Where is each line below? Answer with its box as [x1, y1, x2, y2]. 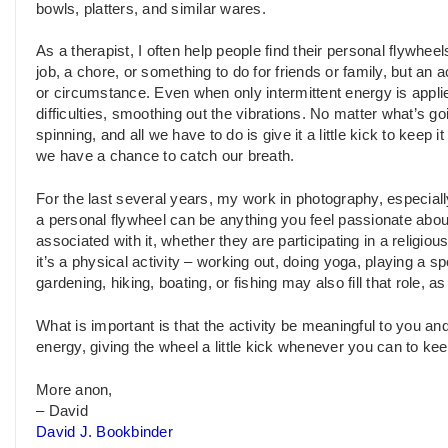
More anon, [36, 381, 113, 398]
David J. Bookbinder [36, 423, 173, 440]
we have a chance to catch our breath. [36, 148, 295, 165]
